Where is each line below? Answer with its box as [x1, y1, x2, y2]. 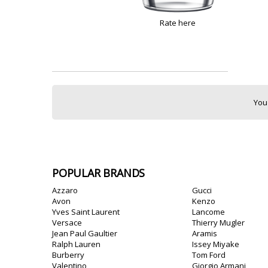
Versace [52, 217, 82, 228]
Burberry [52, 249, 84, 260]
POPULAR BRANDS [52, 166, 145, 180]
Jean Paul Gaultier [52, 228, 117, 239]
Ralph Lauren [52, 239, 100, 249]
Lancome [192, 206, 225, 217]
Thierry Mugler [192, 217, 245, 228]
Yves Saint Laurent [52, 206, 120, 217]
